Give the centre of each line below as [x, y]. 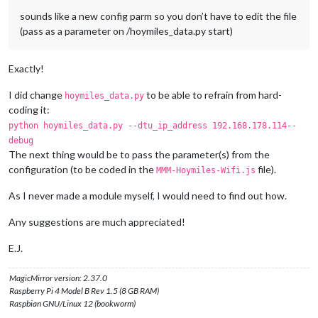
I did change [37, 95]
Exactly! [26, 69]
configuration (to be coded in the [82, 170]
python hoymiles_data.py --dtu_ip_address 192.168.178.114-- [153, 126]
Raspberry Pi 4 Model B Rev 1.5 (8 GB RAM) [84, 291]
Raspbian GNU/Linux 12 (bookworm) [72, 304]
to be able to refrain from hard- [213, 95]
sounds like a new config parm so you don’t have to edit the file [158, 16]
